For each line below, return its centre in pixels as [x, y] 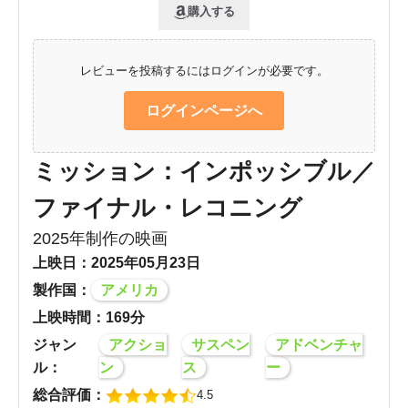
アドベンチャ [318, 345]
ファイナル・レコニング [168, 208]
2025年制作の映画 [100, 239]
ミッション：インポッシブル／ [204, 172]
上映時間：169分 [89, 318]
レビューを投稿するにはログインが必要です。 [204, 71]
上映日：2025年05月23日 [117, 263]
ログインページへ [204, 111]
